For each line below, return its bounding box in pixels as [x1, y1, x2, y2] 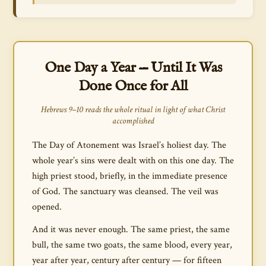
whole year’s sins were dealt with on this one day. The [32, 154, 234, 166]
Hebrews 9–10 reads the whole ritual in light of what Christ [41, 104, 225, 115]
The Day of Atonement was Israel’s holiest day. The [32, 139, 226, 151]
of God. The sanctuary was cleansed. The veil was [32, 185, 218, 197]
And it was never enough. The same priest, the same [32, 223, 230, 235]
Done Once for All [78, 77, 188, 96]
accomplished [112, 115, 154, 126]
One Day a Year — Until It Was [44, 59, 222, 77]
